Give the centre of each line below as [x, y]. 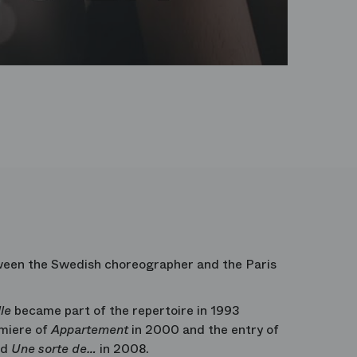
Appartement [90, 330]
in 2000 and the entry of [204, 330]
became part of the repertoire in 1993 [126, 311]
